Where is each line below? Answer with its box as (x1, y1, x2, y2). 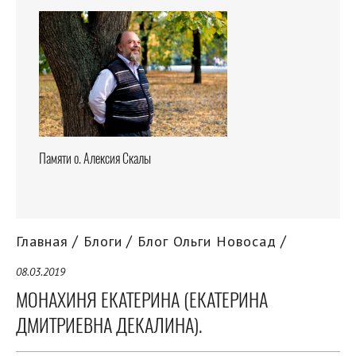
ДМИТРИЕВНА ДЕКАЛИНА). (16, 312, 202, 339)
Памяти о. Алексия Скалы (39, 150, 151, 168)
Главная (16, 232, 68, 251)
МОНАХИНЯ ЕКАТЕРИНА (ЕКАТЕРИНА (16, 287, 268, 313)
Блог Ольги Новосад (133, 232, 277, 251)
